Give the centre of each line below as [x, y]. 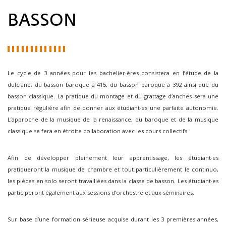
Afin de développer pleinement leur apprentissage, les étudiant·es [113, 158]
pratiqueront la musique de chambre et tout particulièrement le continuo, [113, 169]
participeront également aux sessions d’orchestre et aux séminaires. [101, 192]
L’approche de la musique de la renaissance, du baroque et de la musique [113, 119]
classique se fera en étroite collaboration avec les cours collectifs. [98, 131]
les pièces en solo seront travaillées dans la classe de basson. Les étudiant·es [113, 181]
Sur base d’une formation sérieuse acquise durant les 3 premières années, [113, 219]
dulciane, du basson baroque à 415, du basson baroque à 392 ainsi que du [113, 84]
